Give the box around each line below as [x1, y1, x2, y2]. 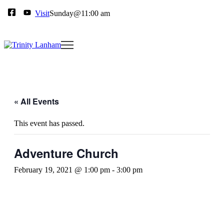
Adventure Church [14, 144, 118, 162]
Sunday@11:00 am [49, 8, 110, 17]
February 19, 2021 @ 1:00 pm [14, 165, 110, 174]
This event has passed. [14, 119, 84, 128]
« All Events [14, 95, 59, 107]
